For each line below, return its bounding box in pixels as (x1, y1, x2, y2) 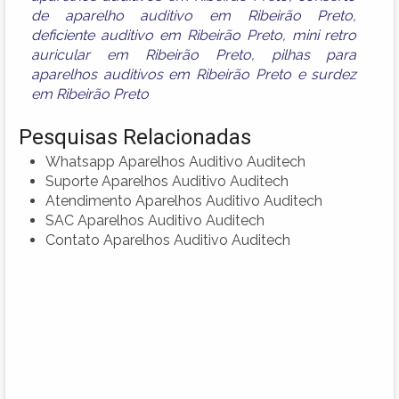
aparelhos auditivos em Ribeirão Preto (31, 65, 291, 83)
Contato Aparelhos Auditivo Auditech (45, 231, 290, 248)
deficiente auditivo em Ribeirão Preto (31, 26, 282, 44)
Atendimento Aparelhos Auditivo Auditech (45, 191, 322, 209)
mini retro (291, 26, 357, 44)
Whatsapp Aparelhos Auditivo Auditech (45, 152, 305, 170)
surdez (311, 65, 357, 83)
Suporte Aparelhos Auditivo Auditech (45, 172, 289, 190)
